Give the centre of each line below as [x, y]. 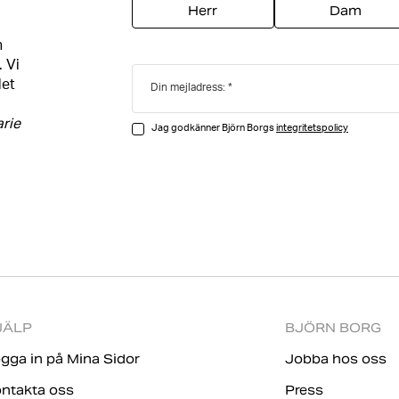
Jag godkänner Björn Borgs [213, 129]
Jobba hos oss [336, 359]
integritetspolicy [312, 129]
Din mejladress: [187, 88]
